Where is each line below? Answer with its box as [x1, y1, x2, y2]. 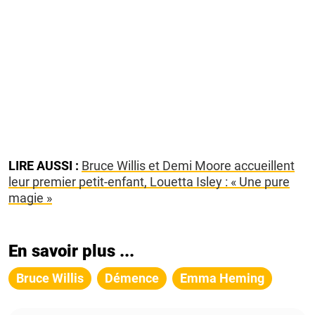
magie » [8, 191, 52, 206]
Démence [105, 271, 159, 286]
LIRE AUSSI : [8, 158, 79, 174]
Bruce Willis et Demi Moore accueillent [82, 158, 295, 174]
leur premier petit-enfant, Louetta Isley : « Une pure [8, 174, 290, 190]
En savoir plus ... [8, 241, 134, 262]
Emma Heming [180, 271, 264, 286]
